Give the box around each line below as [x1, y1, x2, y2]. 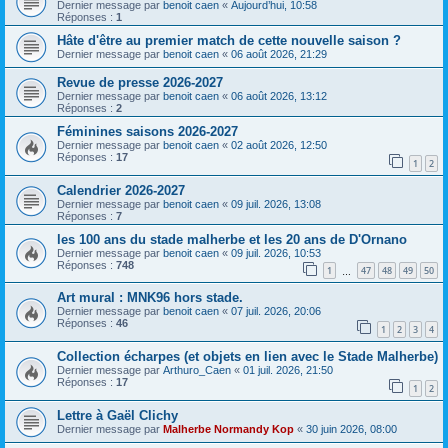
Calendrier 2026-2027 [57, 182, 185, 198]
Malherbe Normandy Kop [163, 422, 294, 435]
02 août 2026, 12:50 [231, 139, 327, 152]
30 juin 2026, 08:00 [306, 422, 397, 435]
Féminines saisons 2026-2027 [57, 124, 238, 140]
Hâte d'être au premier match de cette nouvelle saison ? [57, 33, 401, 49]
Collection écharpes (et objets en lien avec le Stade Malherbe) [57, 349, 438, 365]
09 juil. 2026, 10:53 [231, 246, 321, 259]
